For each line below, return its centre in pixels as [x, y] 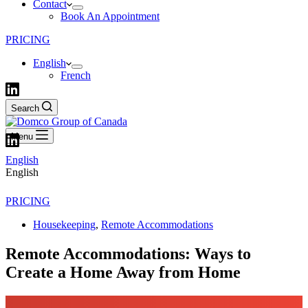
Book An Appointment [110, 16]
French [76, 75]
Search [25, 108]
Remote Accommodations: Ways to [128, 253]
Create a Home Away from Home [123, 272]
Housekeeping [64, 224]
